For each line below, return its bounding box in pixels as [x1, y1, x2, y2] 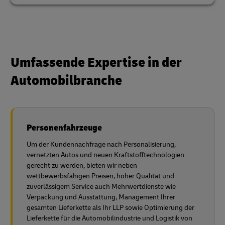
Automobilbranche [11, 72, 122, 90]
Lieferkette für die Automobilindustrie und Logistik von [27, 214, 192, 223]
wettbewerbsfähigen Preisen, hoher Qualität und [27, 172, 174, 181]
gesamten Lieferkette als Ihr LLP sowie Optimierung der [27, 203, 194, 212]
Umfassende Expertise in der [11, 54, 182, 72]
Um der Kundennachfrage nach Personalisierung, [27, 140, 176, 149]
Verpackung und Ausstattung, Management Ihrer [27, 193, 175, 202]
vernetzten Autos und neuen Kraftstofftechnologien [27, 151, 184, 160]
